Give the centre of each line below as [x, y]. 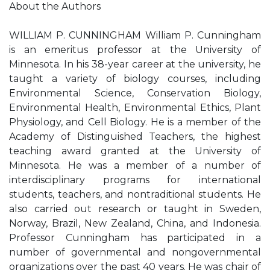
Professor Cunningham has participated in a [135, 238]
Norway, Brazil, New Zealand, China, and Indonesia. [135, 223]
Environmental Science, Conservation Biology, [135, 93]
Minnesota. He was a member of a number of [135, 165]
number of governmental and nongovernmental [135, 252]
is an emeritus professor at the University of [135, 50]
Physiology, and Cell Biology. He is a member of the [135, 122]
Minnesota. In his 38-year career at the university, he [135, 64]
